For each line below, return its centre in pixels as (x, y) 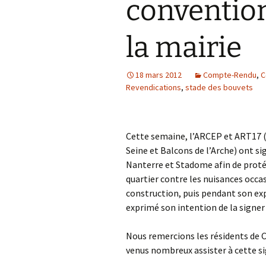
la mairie (184, 47)
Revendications (153, 87)
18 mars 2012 (159, 75)
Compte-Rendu (230, 75)
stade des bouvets (219, 87)
